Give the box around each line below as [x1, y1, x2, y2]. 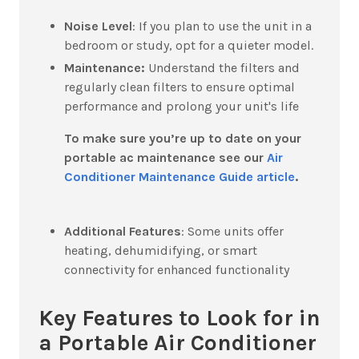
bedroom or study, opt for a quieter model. [64, 37, 313, 53]
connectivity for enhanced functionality [64, 261, 289, 277]
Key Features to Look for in [38, 304, 321, 331]
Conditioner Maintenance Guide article [64, 168, 295, 184]
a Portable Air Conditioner [38, 329, 317, 356]
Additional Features [64, 223, 181, 239]
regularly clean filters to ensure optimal [64, 79, 295, 95]
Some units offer [188, 223, 284, 239]
